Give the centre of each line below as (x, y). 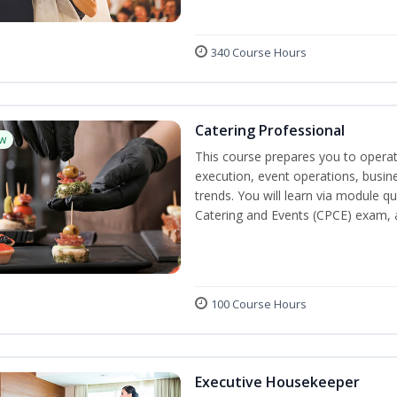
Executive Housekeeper (277, 382)
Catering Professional (269, 131)
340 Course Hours (258, 53)
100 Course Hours (258, 304)
